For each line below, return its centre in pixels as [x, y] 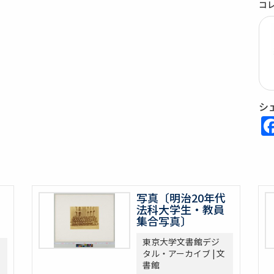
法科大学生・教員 [181, 209]
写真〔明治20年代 [181, 198]
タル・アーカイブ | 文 [184, 254]
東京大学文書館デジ [181, 242]
